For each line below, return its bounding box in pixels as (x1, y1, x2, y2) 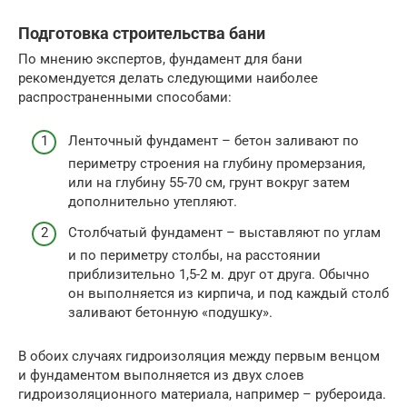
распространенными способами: (18, 88, 232, 105)
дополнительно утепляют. (68, 194, 237, 211)
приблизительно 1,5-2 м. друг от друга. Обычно (68, 265, 370, 283)
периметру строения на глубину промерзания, (68, 155, 365, 173)
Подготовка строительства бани (18, 23, 265, 43)
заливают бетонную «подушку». (68, 303, 273, 321)
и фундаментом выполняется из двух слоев (18, 366, 304, 383)
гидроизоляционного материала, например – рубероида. (18, 385, 386, 402)
